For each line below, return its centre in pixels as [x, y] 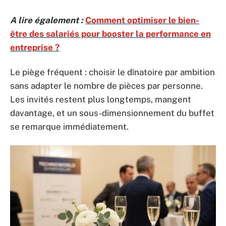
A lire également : [47, 20]
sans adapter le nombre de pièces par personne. [106, 86]
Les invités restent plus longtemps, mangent [101, 99]
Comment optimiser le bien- [142, 20]
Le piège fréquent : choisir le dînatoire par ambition [112, 72]
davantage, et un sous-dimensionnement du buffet [112, 113]
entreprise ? [35, 47]
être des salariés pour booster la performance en [110, 34]
